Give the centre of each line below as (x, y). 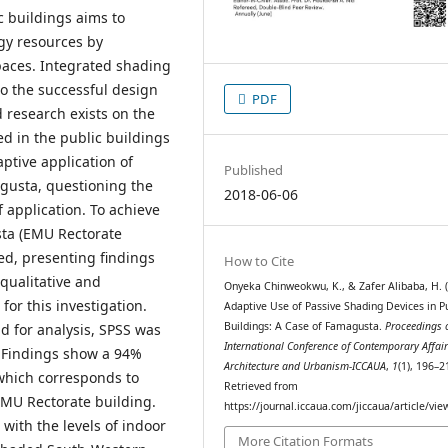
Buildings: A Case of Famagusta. (305, 325)
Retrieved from (261, 385)
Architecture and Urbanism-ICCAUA (305, 365)
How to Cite (259, 260)
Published (254, 169)
